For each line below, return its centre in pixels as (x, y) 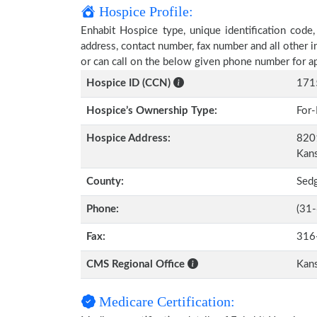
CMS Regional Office (137, 264)
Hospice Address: (128, 138)
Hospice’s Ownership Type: (152, 111)
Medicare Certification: (165, 301)
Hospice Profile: (144, 11)
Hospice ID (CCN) (128, 83)
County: (105, 181)
